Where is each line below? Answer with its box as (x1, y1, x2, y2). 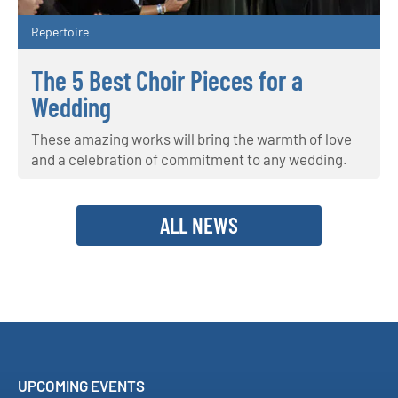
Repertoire (31, 24, 89, 40)
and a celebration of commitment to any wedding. (31, 150, 347, 169)
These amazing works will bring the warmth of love (31, 130, 352, 148)
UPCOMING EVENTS (18, 377, 145, 395)
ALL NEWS (160, 211, 238, 239)
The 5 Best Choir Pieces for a (31, 64, 303, 97)
